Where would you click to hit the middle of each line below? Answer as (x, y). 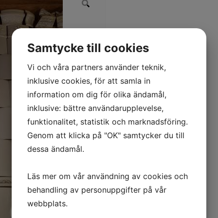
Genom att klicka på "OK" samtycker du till (106, 135)
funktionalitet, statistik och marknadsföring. (108, 122)
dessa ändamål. (56, 149)
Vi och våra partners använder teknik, (97, 67)
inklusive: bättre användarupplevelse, (95, 108)
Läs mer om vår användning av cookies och (108, 176)
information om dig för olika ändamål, (97, 94)
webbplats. (47, 203)
